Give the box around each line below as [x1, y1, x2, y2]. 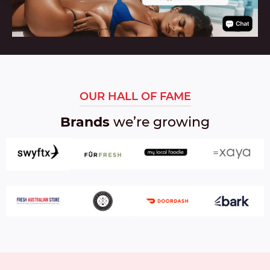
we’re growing [110, 113, 210, 130]
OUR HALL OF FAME [79, 89, 191, 103]
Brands [60, 113, 110, 130]
